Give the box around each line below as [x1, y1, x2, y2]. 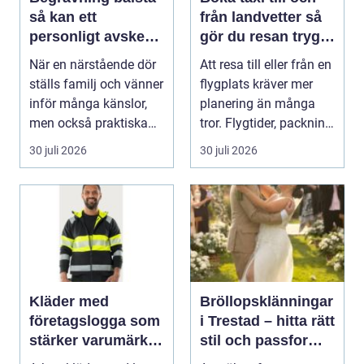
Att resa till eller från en [200, 56, 331, 72]
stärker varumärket [29, 331, 161, 349]
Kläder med [29, 292, 109, 310]
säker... [200, 134, 240, 150]
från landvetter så [200, 8, 305, 25]
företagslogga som [29, 312, 160, 329]
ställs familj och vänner [29, 76, 163, 92]
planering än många [200, 95, 315, 111]
